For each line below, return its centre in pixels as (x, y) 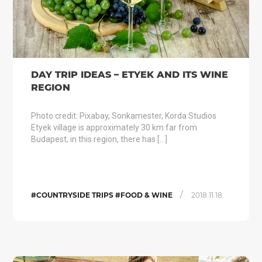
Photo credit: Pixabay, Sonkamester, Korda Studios (123, 116)
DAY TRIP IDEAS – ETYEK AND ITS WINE (129, 75)
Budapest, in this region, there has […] (99, 139)
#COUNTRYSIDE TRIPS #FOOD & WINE (102, 195)
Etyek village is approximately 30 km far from (114, 127)
